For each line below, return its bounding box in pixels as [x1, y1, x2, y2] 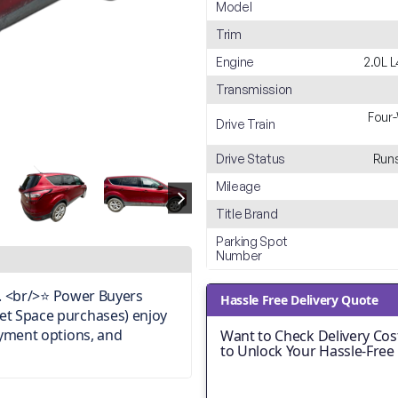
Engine [216, 54, 255, 69]
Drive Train [216, 116, 275, 131]
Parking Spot [216, 234, 289, 249]
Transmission [216, 82, 293, 97]
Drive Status [216, 151, 286, 166]
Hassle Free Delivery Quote [220, 291, 378, 308]
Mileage [216, 179, 261, 194]
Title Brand [216, 206, 278, 221]
